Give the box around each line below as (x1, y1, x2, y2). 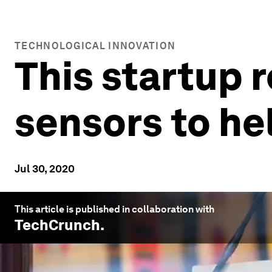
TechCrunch (15, 216, 100, 234)
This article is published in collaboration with (15, 203, 214, 215)
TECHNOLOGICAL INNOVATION (15, 40, 176, 52)
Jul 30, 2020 (15, 162, 75, 175)
